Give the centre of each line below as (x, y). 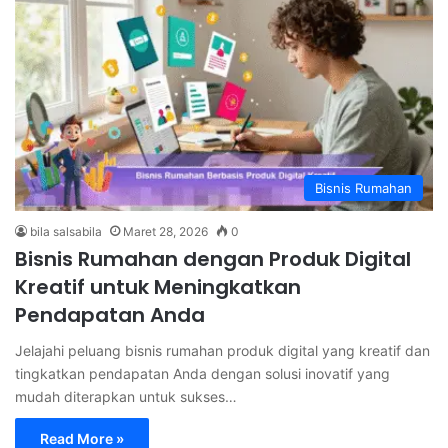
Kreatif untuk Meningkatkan (158, 286)
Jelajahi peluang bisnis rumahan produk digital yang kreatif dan (222, 350)
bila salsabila (66, 231)
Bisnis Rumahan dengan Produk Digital (213, 258)
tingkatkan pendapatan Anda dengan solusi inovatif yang (202, 373)
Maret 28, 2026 (165, 231)
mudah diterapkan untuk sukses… (126, 396)
